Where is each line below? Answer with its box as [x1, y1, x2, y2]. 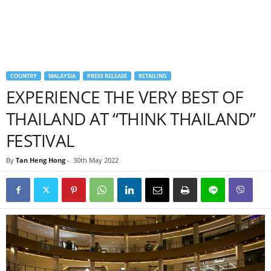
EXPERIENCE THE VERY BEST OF [6, 85, 243, 108]
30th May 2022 [73, 155, 119, 165]
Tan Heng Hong [16, 155, 65, 165]
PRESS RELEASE [87, 72, 127, 80]
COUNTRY [10, 72, 37, 80]
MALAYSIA [48, 72, 76, 80]
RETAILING [139, 72, 167, 80]
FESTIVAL [6, 129, 75, 152]
